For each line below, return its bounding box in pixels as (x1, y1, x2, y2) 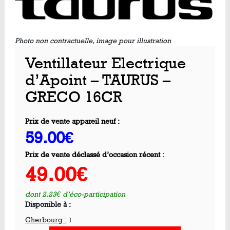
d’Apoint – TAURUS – (25, 71, 170, 90)
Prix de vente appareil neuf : (25, 117, 120, 126)
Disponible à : (25, 200, 71, 209)
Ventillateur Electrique (25, 54, 186, 73)
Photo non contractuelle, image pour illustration (15, 36, 171, 46)
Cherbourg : (25, 216, 66, 225)
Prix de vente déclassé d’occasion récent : (25, 150, 164, 160)
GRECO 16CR (25, 88, 122, 107)
